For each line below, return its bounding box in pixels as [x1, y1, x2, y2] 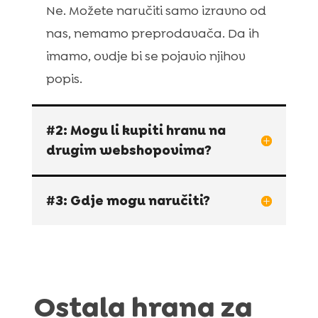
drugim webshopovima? [45, 141, 212, 159]
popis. [45, 70, 82, 87]
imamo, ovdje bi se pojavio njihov [45, 47, 246, 65]
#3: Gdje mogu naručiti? [45, 191, 210, 209]
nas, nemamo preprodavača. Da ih [45, 24, 259, 42]
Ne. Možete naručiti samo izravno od [45, 1, 266, 19]
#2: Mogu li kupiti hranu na [45, 121, 226, 139]
